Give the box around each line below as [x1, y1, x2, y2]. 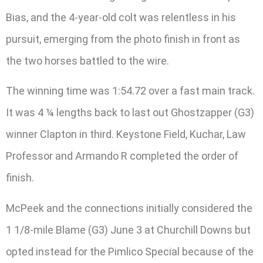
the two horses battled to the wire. [6, 55, 169, 68]
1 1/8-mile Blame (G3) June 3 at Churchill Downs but [6, 223, 251, 236]
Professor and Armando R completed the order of [6, 150, 238, 163]
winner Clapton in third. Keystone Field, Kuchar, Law [6, 128, 246, 141]
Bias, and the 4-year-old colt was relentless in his [6, 11, 236, 24]
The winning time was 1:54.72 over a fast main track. [6, 85, 255, 97]
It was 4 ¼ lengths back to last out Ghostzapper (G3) [6, 106, 254, 119]
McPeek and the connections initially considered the [6, 201, 252, 214]
